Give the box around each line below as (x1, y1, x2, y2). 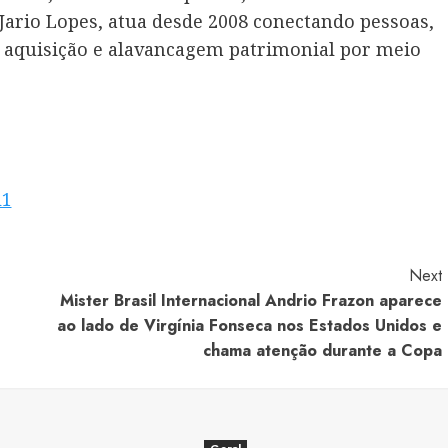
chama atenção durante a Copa (202, 339, 442, 363)
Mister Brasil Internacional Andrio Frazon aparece (59, 289, 442, 313)
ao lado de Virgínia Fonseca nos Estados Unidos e (56, 314, 442, 338)
